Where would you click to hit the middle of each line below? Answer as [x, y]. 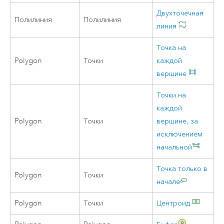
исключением [180, 134]
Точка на [171, 47]
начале [168, 181]
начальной [174, 147]
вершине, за [177, 121]
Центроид [173, 203]
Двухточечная [180, 13]
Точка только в [182, 168]
